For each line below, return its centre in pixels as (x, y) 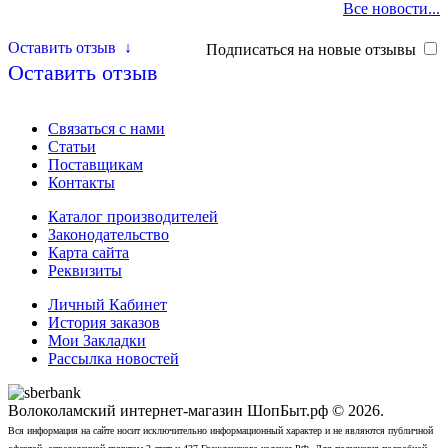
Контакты (81, 182)
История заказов (104, 322)
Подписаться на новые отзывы (313, 49)
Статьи (72, 146)
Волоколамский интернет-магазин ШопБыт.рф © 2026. (196, 410)
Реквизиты (85, 270)
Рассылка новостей (113, 358)
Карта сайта (88, 252)
